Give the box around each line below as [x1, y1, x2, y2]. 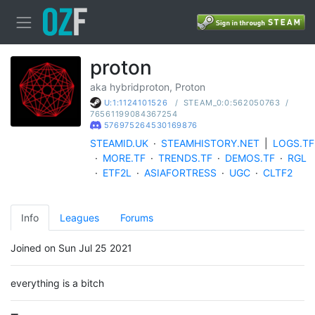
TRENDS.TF [158, 152, 212, 165]
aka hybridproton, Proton [90, 81, 205, 93]
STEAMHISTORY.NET [161, 137, 259, 150]
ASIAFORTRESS [144, 167, 217, 179]
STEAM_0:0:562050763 [183, 97, 281, 108]
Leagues [60, 212, 99, 224]
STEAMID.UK [90, 137, 148, 150]
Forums [120, 212, 153, 224]
